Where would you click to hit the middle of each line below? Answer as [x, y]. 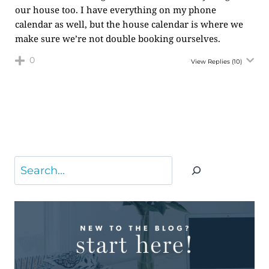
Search [32, 165]
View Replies [210, 62]
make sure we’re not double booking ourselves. [118, 38]
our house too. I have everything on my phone [116, 10]
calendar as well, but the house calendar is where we [129, 24]
